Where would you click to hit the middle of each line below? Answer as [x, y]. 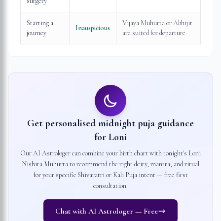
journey [37, 33]
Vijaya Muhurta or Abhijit [157, 23]
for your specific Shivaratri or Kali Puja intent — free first [110, 175]
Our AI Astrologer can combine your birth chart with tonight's [104, 153]
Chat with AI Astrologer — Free [107, 211]
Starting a [40, 23]
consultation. [110, 186]
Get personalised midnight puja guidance [110, 123]
